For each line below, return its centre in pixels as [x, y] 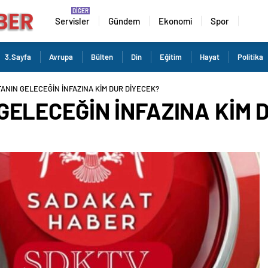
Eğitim [171, 57]
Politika [250, 57]
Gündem [124, 21]
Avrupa [61, 57]
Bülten [102, 57]
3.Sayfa [18, 57]
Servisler [72, 21]
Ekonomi [175, 21]
